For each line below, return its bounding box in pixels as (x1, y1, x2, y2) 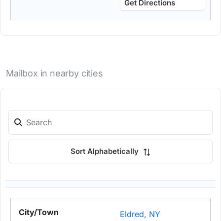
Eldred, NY (120, 209, 161, 220)
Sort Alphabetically (71, 147, 141, 156)
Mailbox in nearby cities (6, 68, 103, 79)
